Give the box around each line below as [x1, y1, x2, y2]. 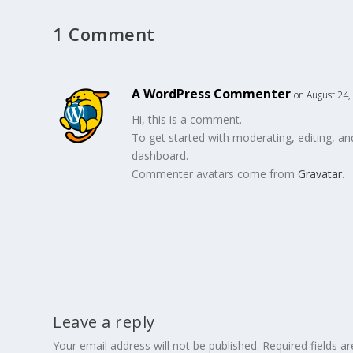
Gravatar [298, 166, 343, 181]
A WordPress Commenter [132, 85, 292, 102]
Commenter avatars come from [132, 166, 299, 181]
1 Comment [53, 22, 155, 46]
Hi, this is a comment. [132, 112, 243, 127]
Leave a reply [53, 311, 155, 333]
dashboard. [132, 148, 189, 163]
